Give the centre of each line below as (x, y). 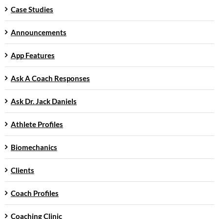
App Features (33, 55)
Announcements (39, 33)
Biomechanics (34, 147)
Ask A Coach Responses (50, 78)
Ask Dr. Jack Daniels (44, 101)
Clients (22, 170)
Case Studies (32, 10)
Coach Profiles (35, 193)
